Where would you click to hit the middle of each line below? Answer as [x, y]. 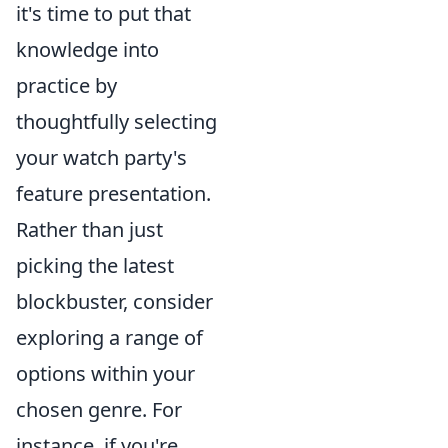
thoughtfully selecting [116, 121]
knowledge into [87, 49]
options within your [105, 373]
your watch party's [101, 157]
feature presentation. [113, 193]
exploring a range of [109, 337]
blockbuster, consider [114, 301]
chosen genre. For [99, 409]
